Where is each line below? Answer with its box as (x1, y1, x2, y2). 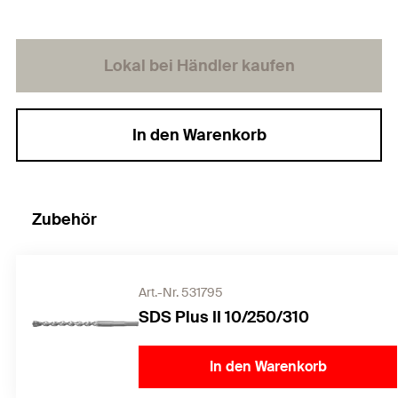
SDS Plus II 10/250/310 (139, 306, 309, 328)
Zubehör (32, 209, 97, 230)
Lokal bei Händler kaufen (103, 55, 295, 76)
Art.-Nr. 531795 (139, 284, 223, 300)
